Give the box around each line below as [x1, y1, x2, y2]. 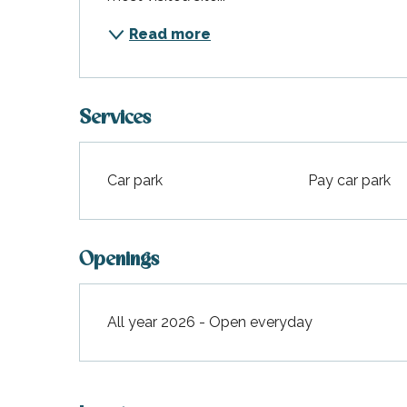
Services [79, 108, 152, 128]
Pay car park [308, 171, 392, 189]
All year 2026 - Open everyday [107, 313, 313, 331]
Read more [129, 25, 212, 43]
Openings [79, 250, 160, 270]
